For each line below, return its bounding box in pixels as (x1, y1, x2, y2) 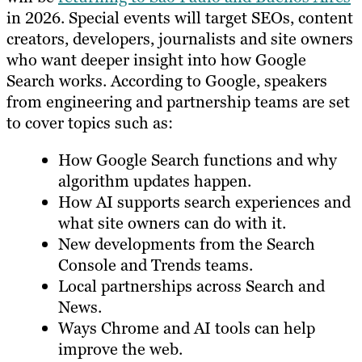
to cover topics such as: (6, 112, 173, 134)
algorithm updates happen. (58, 170, 251, 192)
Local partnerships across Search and (58, 276, 325, 297)
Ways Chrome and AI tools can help (58, 318, 315, 339)
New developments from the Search (58, 234, 315, 255)
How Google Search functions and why (58, 149, 337, 171)
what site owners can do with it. (58, 213, 286, 234)
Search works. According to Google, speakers (6, 70, 327, 92)
